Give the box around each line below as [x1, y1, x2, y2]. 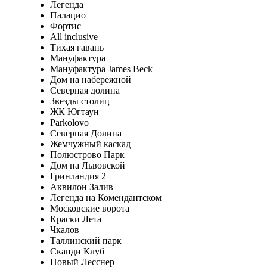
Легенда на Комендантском [49, 192, 162, 203]
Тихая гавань [49, 42, 104, 52]
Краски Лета [49, 213, 101, 224]
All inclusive [49, 31, 98, 42]
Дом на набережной [49, 74, 131, 85]
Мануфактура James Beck [49, 63, 153, 74]
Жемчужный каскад [49, 138, 131, 149]
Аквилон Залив [49, 181, 113, 192]
